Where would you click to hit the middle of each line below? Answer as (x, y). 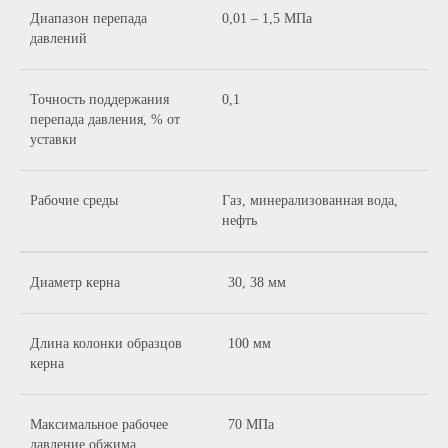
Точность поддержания (99, 99)
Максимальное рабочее (99, 424)
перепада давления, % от (105, 119)
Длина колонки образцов (106, 343)
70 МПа (251, 424)
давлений (58, 38)
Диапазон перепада (88, 18)
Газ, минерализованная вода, (310, 200)
